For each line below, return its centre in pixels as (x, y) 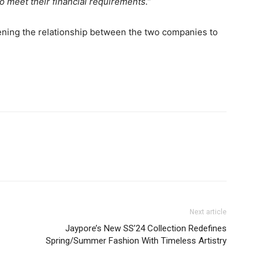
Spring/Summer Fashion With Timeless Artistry (136, 240)
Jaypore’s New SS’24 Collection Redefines (146, 228)
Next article (208, 212)
